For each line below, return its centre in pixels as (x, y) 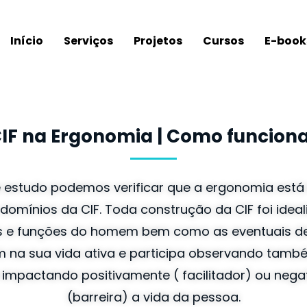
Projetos (158, 41)
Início (26, 41)
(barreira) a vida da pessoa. (153, 297)
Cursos (223, 41)
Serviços (88, 41)
